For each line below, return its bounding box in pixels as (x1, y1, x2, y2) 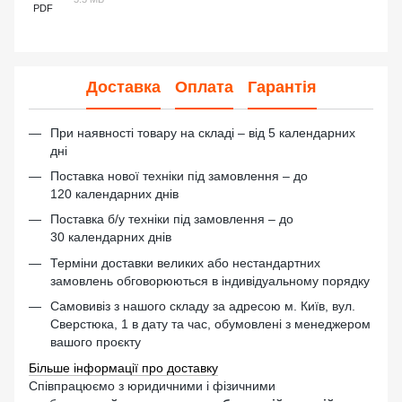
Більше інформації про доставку (29, 360, 218, 375)
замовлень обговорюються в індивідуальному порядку (50, 273, 370, 288)
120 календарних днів (50, 187, 179, 202)
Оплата (174, 78, 233, 97)
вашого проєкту (50, 335, 141, 350)
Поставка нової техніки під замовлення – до (50, 169, 308, 184)
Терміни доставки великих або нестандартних (50, 255, 320, 270)
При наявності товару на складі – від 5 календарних (50, 125, 355, 140)
